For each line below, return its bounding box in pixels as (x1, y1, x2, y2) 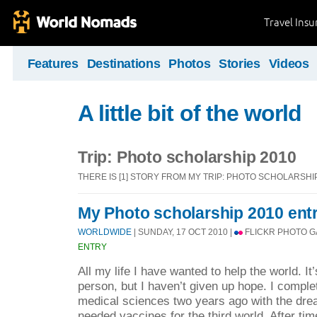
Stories (219, 57, 260, 71)
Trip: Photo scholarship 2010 (78, 148, 296, 166)
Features (27, 57, 79, 71)
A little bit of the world (78, 100, 301, 126)
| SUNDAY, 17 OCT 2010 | (132, 227, 234, 237)
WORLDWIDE (78, 227, 132, 237)
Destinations (86, 57, 161, 71)
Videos (268, 57, 309, 71)
